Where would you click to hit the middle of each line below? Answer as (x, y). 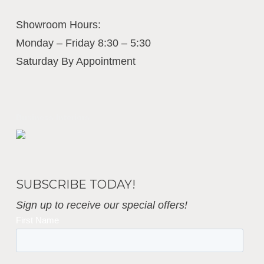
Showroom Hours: (58, 25)
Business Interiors (52, 117)
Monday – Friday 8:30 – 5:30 (83, 43)
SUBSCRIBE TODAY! (75, 184)
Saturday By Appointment (75, 61)
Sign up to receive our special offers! (101, 205)
